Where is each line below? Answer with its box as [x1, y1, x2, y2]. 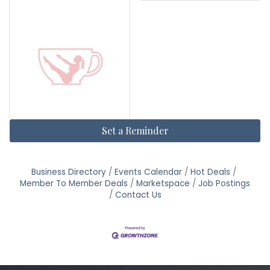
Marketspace [136, 178, 190, 190]
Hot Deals [190, 166, 230, 178]
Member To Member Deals [20, 178, 128, 190]
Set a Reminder [101, 124, 169, 137]
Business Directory [31, 166, 106, 178]
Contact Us [115, 189, 162, 201]
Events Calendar [115, 166, 182, 178]
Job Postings [198, 178, 250, 190]
